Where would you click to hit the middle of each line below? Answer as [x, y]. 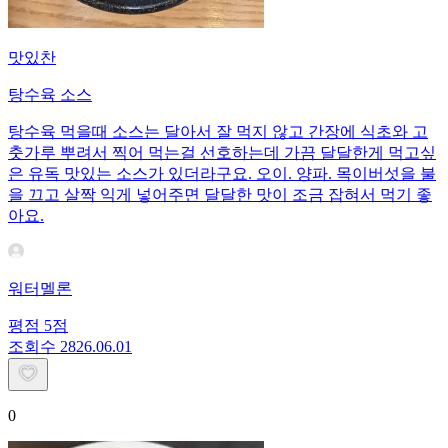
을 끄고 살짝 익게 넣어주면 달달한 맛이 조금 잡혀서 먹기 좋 [220, 194]
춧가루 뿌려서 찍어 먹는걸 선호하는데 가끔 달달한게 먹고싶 [222, 152]
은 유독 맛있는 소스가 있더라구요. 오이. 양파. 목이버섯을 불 [222, 173]
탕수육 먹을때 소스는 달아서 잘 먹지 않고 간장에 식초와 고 [218, 131]
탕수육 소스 [50, 94]
